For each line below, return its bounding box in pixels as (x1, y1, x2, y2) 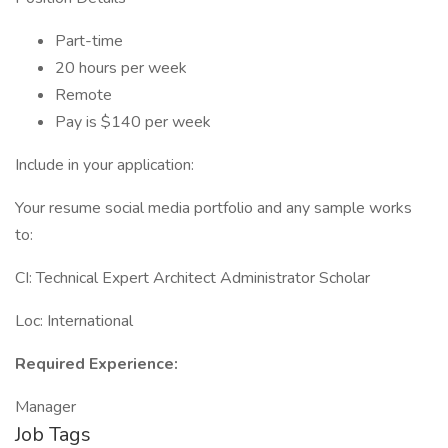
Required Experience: (15, 353, 178, 375)
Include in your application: (15, 154, 194, 176)
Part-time (55, 30, 123, 52)
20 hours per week (55, 57, 187, 79)
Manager (15, 396, 76, 418)
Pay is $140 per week (55, 111, 211, 133)
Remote (55, 84, 112, 106)
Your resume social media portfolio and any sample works (15, 197, 412, 219)
